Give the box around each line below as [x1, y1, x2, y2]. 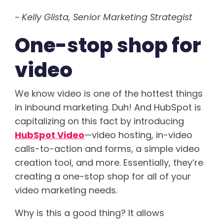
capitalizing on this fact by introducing [15, 115, 184, 128]
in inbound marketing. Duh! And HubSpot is [15, 101, 201, 114]
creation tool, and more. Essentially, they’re [15, 156, 203, 169]
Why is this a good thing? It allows [15, 207, 164, 220]
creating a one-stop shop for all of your [15, 170, 191, 183]
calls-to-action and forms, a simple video [15, 143, 200, 155]
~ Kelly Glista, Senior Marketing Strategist [15, 11, 192, 24]
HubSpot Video [15, 129, 84, 142]
